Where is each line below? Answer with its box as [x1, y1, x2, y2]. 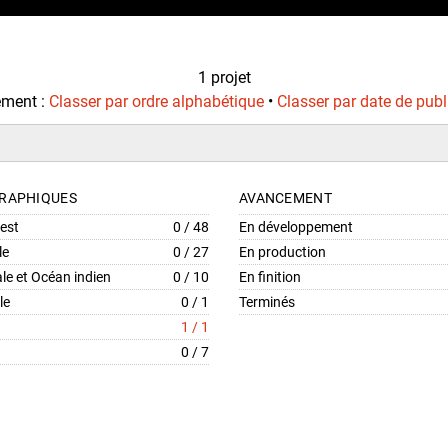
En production [239, 244, 326, 260]
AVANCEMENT [239, 190, 332, 206]
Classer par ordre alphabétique [48, 92, 264, 111]
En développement [239, 219, 353, 235]
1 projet [197, 68, 251, 87]
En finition [239, 269, 301, 285]
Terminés [239, 294, 295, 310]
